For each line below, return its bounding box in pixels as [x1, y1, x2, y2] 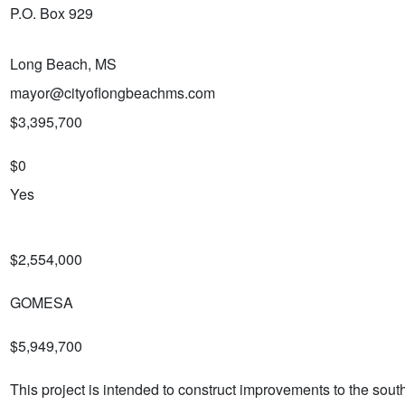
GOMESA [10, 291, 73, 313]
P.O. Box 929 [10, 2, 93, 24]
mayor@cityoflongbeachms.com [10, 81, 215, 103]
